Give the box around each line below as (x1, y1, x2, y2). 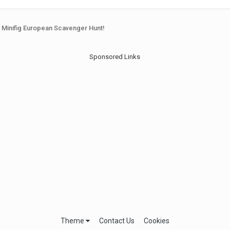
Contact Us (99, 217, 135, 225)
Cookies (143, 217, 169, 225)
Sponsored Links (89, 53, 141, 61)
